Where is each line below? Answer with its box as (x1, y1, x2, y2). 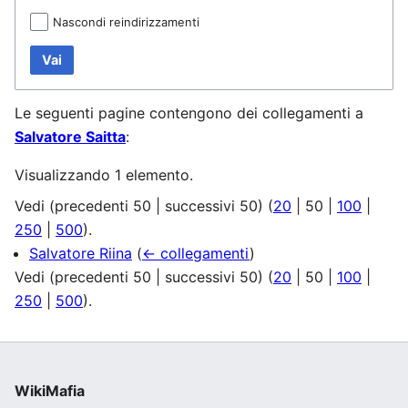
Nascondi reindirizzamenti (53, 15, 199, 30)
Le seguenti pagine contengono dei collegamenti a (15, 104, 363, 123)
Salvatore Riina (29, 244, 132, 263)
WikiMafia (15, 382, 85, 401)
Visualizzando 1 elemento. (15, 166, 193, 185)
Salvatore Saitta (15, 127, 126, 147)
